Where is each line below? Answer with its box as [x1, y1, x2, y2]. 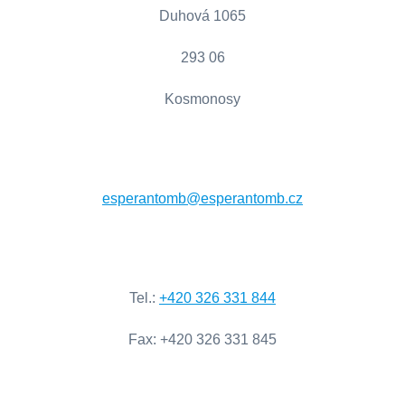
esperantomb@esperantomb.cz [102, 191, 303, 207]
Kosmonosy [165, 91, 240, 108]
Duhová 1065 [159, 8, 246, 24]
